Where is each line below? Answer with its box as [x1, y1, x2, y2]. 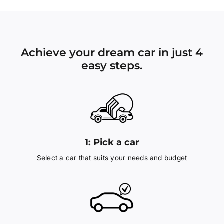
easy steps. [81, 58, 142, 73]
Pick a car [93, 137, 139, 148]
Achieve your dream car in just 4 [21, 45, 203, 60]
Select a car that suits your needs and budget [36, 154, 187, 162]
